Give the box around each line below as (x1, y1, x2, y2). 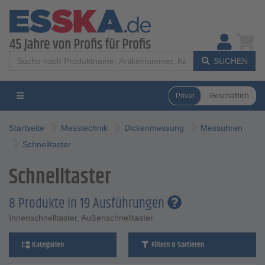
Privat (176, 91, 194, 100)
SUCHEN (214, 56, 248, 66)
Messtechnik (61, 123, 108, 132)
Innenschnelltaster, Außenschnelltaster (9, 213, 153, 222)
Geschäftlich (209, 91, 249, 100)
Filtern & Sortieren (149, 238, 204, 251)
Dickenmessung (124, 123, 184, 132)
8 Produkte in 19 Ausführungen (9, 193, 167, 214)
